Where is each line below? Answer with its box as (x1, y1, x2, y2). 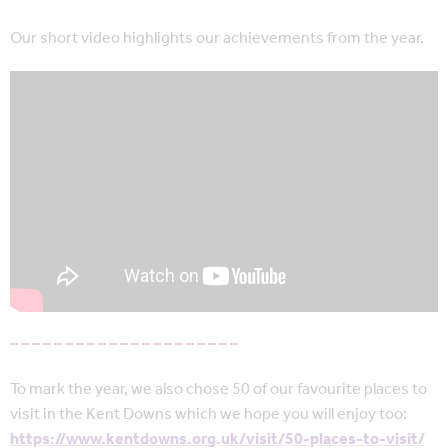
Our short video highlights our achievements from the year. (10, 23, 424, 55)
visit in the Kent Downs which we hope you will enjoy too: (10, 399, 407, 431)
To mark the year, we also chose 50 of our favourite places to (10, 374, 427, 406)
